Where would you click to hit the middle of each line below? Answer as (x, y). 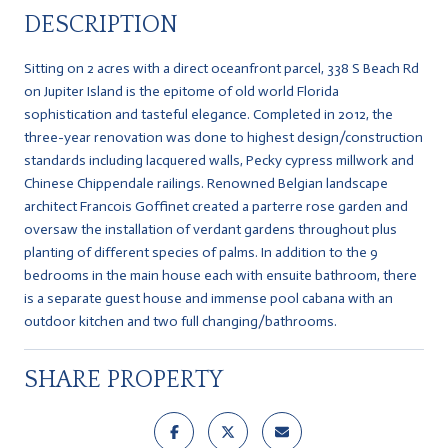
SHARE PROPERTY (123, 379)
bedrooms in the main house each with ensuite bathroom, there (220, 275)
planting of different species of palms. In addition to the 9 (201, 252)
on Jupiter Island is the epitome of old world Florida (181, 91)
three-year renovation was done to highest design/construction (223, 137)
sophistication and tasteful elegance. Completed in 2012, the (208, 114)
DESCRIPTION (101, 24)
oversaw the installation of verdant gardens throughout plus (210, 229)
